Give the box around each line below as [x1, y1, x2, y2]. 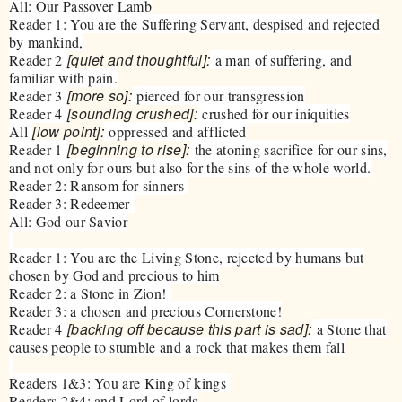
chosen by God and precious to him [9, 265, 220, 284]
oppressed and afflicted [104, 121, 247, 141]
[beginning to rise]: [66, 138, 190, 160]
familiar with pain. [9, 67, 118, 87]
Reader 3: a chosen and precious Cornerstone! [9, 301, 283, 320]
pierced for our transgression [132, 85, 305, 105]
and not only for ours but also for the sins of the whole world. [9, 157, 371, 177]
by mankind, [9, 31, 83, 51]
